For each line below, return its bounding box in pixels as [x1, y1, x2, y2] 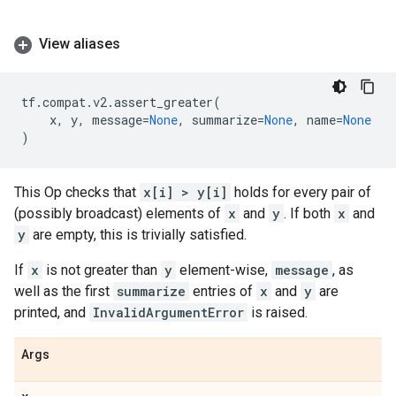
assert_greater [114, 94, 213, 110]
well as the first [14, 283, 113, 300]
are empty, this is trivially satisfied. [29, 226, 247, 243]
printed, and [14, 304, 89, 321]
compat [42, 94, 86, 110]
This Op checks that [14, 184, 140, 201]
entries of [189, 283, 256, 300]
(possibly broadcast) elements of [14, 205, 225, 222]
